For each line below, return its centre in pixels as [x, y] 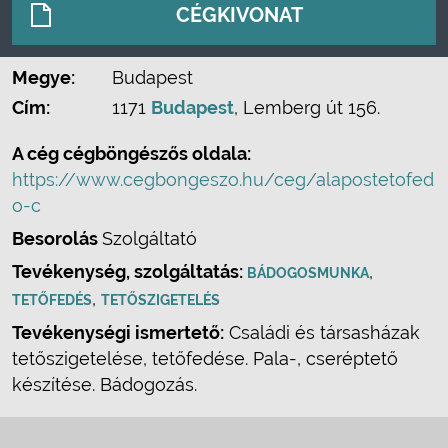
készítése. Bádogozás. [104, 384]
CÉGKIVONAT [239, 15]
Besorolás [57, 238]
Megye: [43, 77]
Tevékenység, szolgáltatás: [129, 271]
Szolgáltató [149, 238]
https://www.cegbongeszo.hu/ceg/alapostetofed [223, 179]
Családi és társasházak [322, 332]
